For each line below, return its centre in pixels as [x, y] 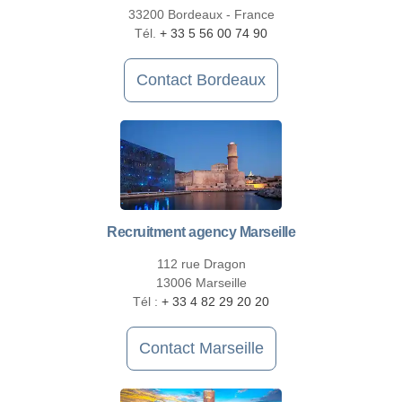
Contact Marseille [201, 349]
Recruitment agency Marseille [201, 232]
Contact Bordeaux [201, 80]
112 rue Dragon [201, 264]
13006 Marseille [201, 283]
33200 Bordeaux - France [201, 15]
